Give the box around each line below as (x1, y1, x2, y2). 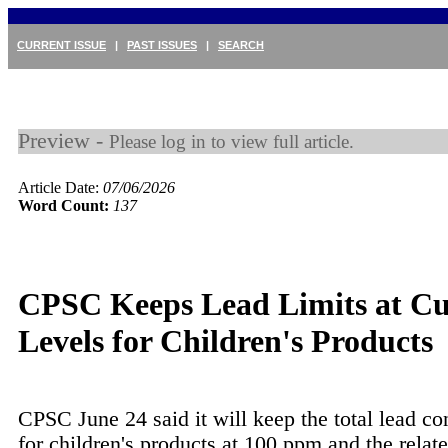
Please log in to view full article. (109, 131, 354, 152)
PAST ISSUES (127, 39, 197, 51)
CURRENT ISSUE (17, 39, 106, 51)
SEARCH (218, 39, 264, 51)
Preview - (18, 129, 109, 153)
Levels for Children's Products (18, 323, 433, 360)
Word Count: (18, 197, 109, 214)
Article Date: (18, 179, 103, 196)
